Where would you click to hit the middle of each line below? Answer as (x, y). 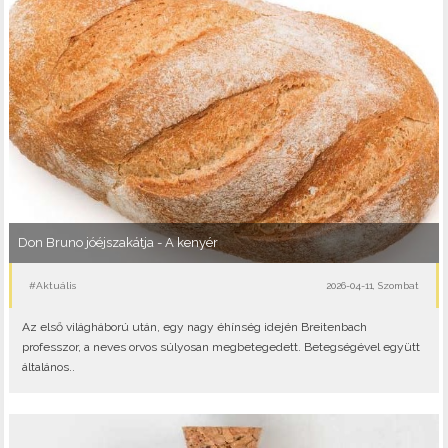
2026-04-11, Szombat (372, 285)
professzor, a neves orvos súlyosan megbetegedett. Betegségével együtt (220, 347)
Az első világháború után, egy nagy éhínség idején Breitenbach (194, 327)
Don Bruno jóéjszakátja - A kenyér (117, 243)
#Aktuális (53, 285)
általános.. (48, 367)
